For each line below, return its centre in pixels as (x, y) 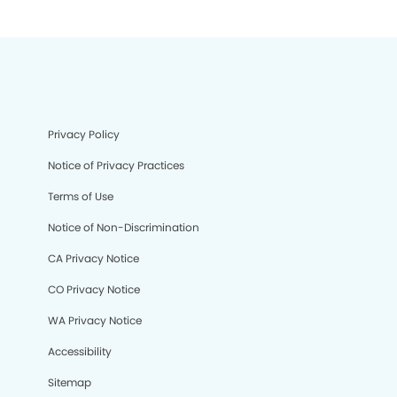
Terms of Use (81, 196)
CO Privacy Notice (94, 289)
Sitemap (70, 382)
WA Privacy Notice (95, 320)
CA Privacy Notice (93, 258)
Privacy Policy (84, 134)
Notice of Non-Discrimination (124, 227)
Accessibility (80, 351)
